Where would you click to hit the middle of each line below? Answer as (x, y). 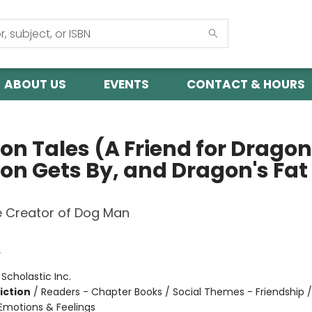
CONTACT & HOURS (246, 84)
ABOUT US (35, 84)
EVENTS (126, 84)
